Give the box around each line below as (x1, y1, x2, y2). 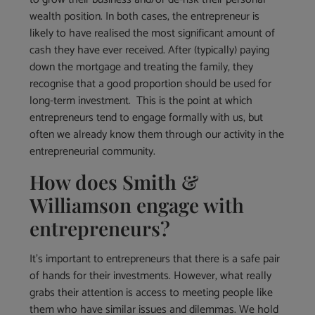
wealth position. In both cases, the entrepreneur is (30, 6, 260, 26)
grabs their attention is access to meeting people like (30, 283, 274, 302)
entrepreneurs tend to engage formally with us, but (30, 108, 264, 127)
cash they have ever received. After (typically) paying (30, 40, 270, 60)
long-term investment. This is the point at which (30, 91, 253, 110)
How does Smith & (30, 168, 200, 195)
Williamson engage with (30, 191, 245, 218)
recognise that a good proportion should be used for (30, 74, 272, 94)
